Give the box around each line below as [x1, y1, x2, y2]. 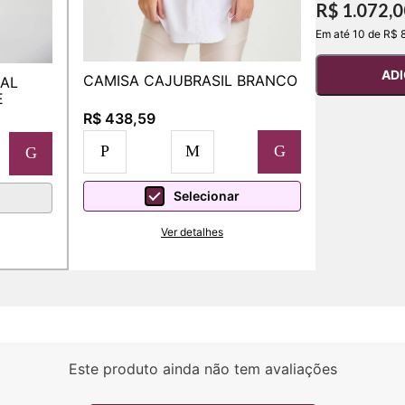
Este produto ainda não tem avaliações [68, 359, 337, 378]
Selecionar [174, 188, 240, 203]
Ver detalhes [161, 224, 223, 239]
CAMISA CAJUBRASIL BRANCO [83, 71, 297, 89]
